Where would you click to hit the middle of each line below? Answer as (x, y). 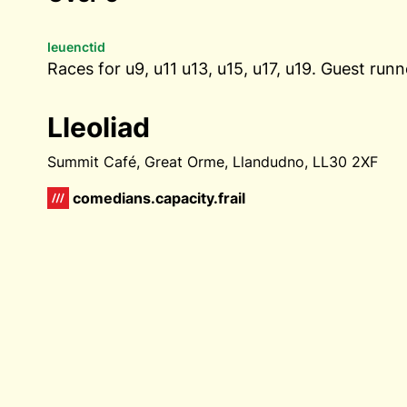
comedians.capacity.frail (159, 198)
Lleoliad (99, 127)
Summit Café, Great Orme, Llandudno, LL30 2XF (213, 162)
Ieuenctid (76, 47)
